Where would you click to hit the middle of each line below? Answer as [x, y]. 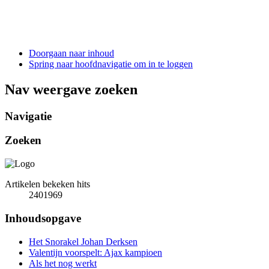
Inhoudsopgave [43, 218]
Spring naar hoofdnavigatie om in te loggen [111, 64]
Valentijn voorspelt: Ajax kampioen [95, 252]
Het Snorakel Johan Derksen [83, 241]
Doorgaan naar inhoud [71, 53]
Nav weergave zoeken [71, 89]
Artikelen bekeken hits [47, 184]
